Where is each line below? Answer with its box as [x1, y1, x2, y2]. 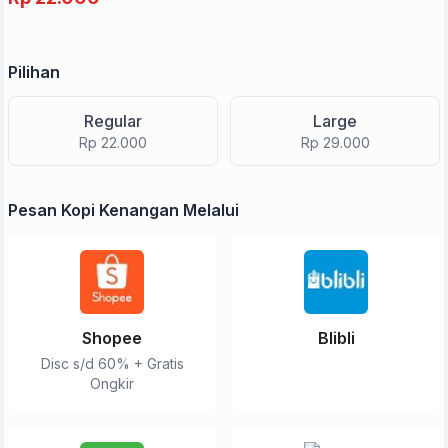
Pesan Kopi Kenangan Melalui [8, 200, 239, 220]
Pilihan [8, 62, 60, 82]
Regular [84, 111, 142, 131]
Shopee [82, 328, 142, 348]
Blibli [317, 328, 355, 348]
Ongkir [90, 375, 134, 392]
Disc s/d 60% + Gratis [40, 355, 184, 372]
